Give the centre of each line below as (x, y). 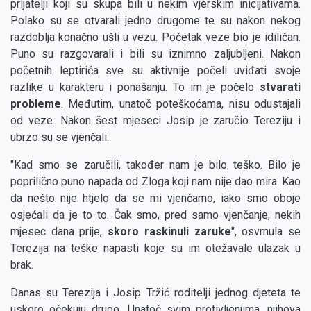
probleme (36, 104)
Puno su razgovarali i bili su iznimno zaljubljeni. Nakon (155, 54)
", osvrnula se (266, 232)
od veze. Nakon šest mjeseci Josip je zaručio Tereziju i (155, 121)
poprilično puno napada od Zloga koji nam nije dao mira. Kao (155, 182)
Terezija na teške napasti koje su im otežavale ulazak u (155, 249)
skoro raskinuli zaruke (169, 232)
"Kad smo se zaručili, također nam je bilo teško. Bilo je (155, 165)
